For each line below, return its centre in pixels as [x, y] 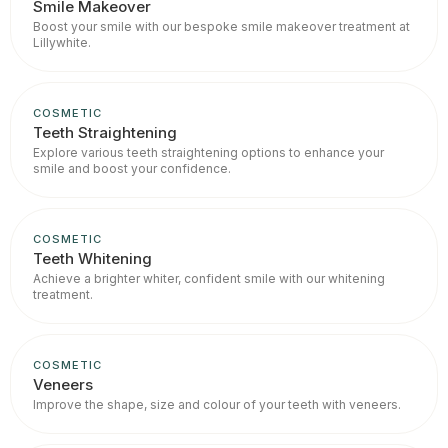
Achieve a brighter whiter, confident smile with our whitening [209, 278]
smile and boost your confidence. [132, 168]
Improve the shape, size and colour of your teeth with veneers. [217, 404]
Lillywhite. [62, 42]
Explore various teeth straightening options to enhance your [208, 152]
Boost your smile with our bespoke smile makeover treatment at [221, 26]
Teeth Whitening [92, 258]
